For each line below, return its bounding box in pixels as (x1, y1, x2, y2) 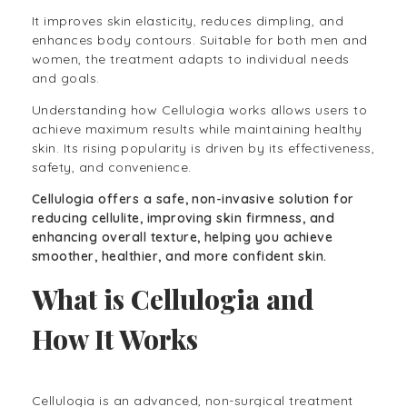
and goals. (32, 70, 104, 87)
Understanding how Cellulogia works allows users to (32, 102, 368, 119)
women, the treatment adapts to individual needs (32, 51, 350, 68)
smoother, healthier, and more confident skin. (32, 248, 327, 265)
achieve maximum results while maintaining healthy (32, 121, 362, 138)
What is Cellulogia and (32, 281, 313, 317)
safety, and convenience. (32, 159, 192, 176)
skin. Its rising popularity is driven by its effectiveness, (32, 140, 375, 157)
